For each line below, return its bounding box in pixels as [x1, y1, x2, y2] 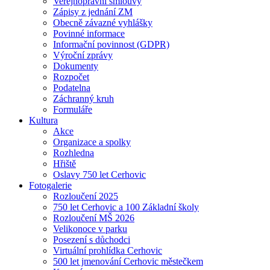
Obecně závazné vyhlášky [53, 17, 152, 28]
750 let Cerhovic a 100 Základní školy [53, 202, 199, 212]
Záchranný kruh [53, 93, 114, 104]
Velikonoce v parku [53, 224, 127, 234]
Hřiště [53, 159, 76, 169]
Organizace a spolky [53, 137, 131, 147]
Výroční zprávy [53, 50, 113, 60]
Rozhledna [53, 148, 94, 158]
